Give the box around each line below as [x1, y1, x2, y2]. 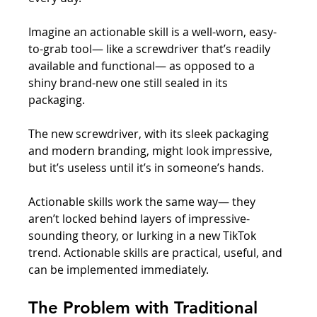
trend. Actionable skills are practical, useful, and [28, 244, 286, 260]
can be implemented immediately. [28, 261, 209, 277]
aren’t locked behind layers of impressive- [28, 210, 250, 226]
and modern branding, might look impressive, [28, 142, 276, 158]
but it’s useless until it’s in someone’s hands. [28, 159, 267, 175]
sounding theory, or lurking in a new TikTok [28, 227, 260, 243]
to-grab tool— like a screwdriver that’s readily [28, 40, 274, 57]
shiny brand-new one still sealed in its [28, 74, 231, 91]
